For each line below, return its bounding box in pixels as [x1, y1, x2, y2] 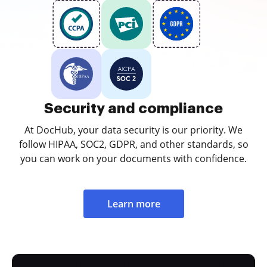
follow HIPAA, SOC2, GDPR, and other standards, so [18, 138, 249, 151]
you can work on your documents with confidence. [20, 152, 247, 165]
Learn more [107, 197, 160, 210]
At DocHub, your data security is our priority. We [24, 123, 243, 136]
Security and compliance [44, 101, 223, 116]
